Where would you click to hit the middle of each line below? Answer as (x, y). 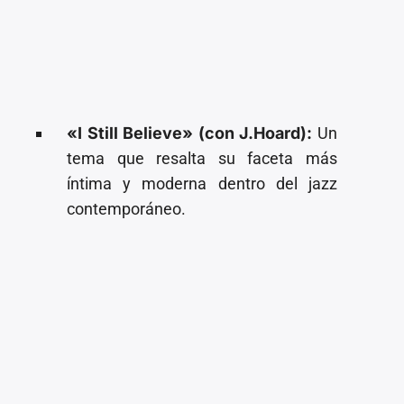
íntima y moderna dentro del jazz (202, 183)
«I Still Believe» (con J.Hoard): (190, 133)
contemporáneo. (127, 208)
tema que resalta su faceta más (202, 158)
